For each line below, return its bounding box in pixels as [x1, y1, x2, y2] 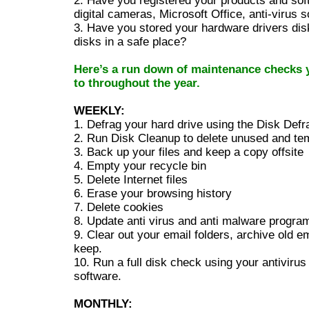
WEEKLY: [74, 104, 125, 117]
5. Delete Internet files [74, 173, 188, 186]
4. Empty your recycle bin [74, 159, 206, 172]
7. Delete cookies [74, 201, 163, 214]
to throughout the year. [74, 77, 200, 90]
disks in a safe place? [74, 35, 186, 48]
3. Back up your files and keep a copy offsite [74, 146, 303, 159]
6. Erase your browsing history [74, 187, 232, 200]
